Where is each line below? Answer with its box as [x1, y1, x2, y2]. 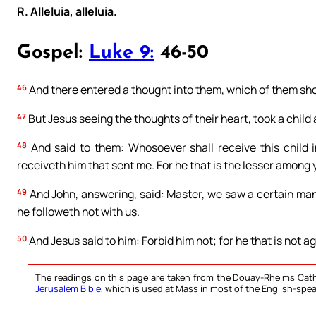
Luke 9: [89, 44, 154, 63]
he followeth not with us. [17, 204, 140, 220]
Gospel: [17, 44, 89, 63]
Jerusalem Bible [35, 282, 101, 296]
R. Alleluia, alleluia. [17, 4, 117, 20]
